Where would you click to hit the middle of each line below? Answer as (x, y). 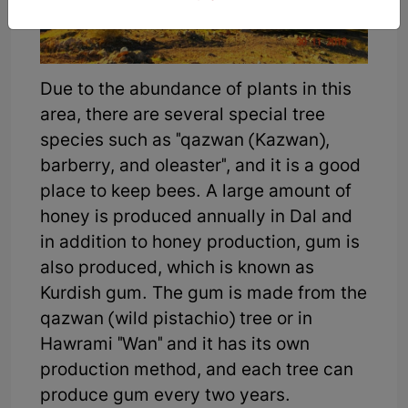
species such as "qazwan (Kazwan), (185, 141)
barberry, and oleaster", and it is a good (200, 167)
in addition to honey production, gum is (200, 243)
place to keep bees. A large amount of (196, 192)
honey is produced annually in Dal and (196, 218)
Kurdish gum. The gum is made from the (204, 294)
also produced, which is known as (177, 269)
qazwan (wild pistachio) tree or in (176, 320)
